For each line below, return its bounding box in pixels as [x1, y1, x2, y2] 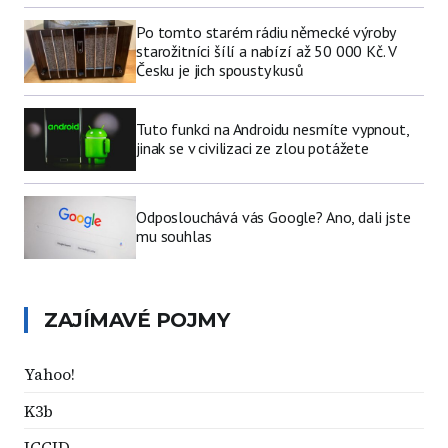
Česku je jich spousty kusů [136, 59, 304, 80]
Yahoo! [24, 363, 75, 386]
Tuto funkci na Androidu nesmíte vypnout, [136, 119, 409, 140]
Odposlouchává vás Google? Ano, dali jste [136, 207, 411, 228]
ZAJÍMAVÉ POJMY [44, 307, 229, 332]
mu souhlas [136, 226, 212, 247]
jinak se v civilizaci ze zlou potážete [136, 138, 369, 159]
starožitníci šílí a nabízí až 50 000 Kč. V [136, 40, 398, 61]
